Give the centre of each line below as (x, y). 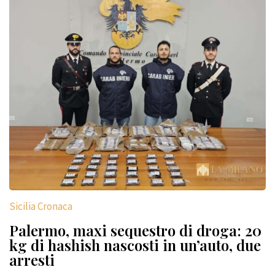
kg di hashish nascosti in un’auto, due (135, 245)
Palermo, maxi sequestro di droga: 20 (135, 230)
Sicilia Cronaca (41, 206)
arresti (32, 259)
